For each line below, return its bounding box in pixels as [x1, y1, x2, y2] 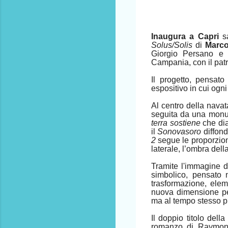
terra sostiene [151, 118, 201, 127]
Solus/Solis [151, 40, 192, 49]
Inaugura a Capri [151, 32, 222, 41]
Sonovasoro [157, 127, 202, 136]
